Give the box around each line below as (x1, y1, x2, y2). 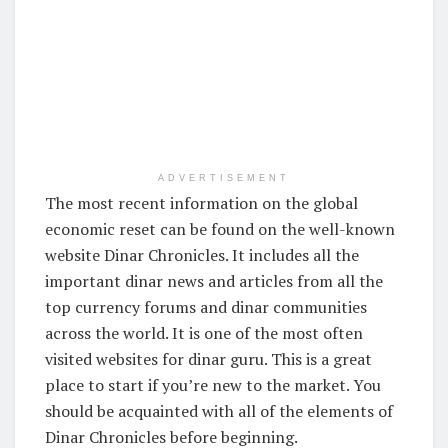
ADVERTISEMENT (158, 172, 290, 183)
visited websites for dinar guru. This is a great (45, 347, 372, 370)
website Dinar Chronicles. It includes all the (45, 243, 359, 266)
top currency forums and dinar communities (45, 295, 367, 318)
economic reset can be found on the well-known (45, 217, 395, 240)
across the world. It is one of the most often (45, 321, 363, 344)
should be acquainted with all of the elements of (45, 399, 393, 422)
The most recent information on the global (45, 191, 358, 214)
